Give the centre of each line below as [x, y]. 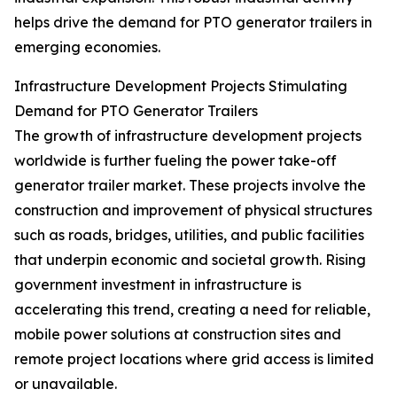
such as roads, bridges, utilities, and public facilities [189, 235]
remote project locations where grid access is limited [194, 359]
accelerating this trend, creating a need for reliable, [192, 310]
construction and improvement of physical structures [193, 210]
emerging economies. [87, 47]
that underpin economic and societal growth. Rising [190, 260]
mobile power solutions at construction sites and [178, 335]
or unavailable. [66, 384]
